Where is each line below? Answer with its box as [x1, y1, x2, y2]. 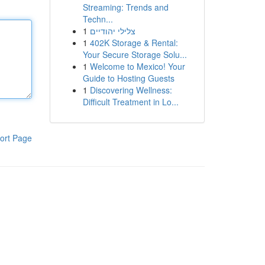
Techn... [82, 13, 113, 25]
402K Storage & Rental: [89, 37, 178, 49]
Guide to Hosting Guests [82, 72, 174, 84]
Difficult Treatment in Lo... [82, 96, 179, 108]
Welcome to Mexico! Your [89, 60, 185, 72]
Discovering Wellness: [89, 84, 172, 96]
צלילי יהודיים [89, 25, 135, 37]
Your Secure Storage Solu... [82, 49, 187, 60]
